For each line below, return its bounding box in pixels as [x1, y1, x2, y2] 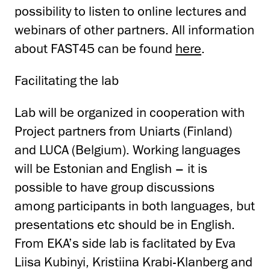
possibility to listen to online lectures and [14, 2, 246, 19]
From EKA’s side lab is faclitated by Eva [14, 234, 236, 251]
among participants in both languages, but [14, 197, 255, 214]
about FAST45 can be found [14, 40, 175, 57]
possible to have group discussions [14, 178, 215, 195]
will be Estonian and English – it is [14, 160, 207, 177]
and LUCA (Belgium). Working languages [14, 141, 240, 158]
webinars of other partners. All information [14, 21, 254, 38]
